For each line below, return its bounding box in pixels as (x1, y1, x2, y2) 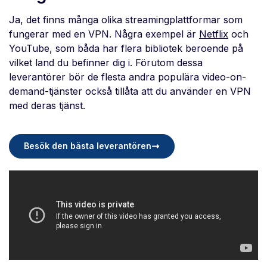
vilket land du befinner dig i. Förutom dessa (9, 57, 203, 69)
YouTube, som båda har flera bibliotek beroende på (9, 42, 243, 55)
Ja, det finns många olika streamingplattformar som (9, 14, 243, 26)
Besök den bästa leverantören (24, 141, 151, 151)
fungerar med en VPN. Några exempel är (9, 28, 199, 41)
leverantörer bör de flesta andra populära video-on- (9, 71, 246, 83)
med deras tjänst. (9, 100, 85, 112)
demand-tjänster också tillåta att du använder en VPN (9, 85, 251, 98)
